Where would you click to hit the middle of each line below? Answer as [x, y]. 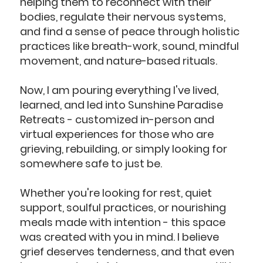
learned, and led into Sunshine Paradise [122, 104]
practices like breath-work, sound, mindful [130, 46]
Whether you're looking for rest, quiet [116, 193]
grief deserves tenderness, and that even [127, 251]
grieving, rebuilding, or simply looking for [124, 149]
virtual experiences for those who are [117, 134]
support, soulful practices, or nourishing [123, 207]
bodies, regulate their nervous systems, [123, 16]
